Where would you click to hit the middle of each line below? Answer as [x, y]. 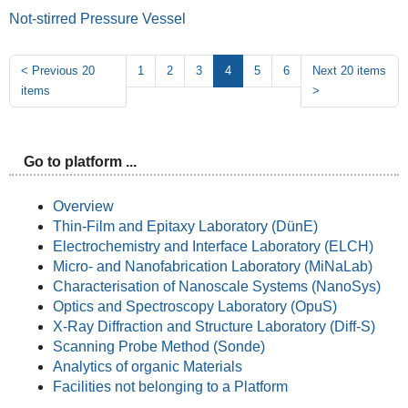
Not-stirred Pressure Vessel [97, 18]
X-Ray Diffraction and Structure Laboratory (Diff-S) [214, 326]
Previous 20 [63, 71]
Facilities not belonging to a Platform [170, 386]
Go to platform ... [80, 161]
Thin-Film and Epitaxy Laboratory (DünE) [185, 226]
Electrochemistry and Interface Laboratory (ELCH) [213, 246]
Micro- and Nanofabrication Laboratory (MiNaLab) [212, 266]
